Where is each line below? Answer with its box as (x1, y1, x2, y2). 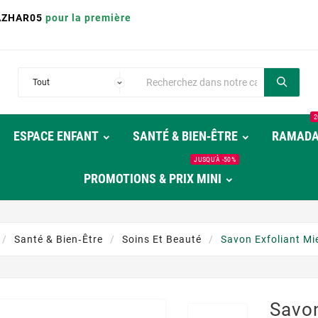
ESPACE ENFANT (13, 128, 99, 143)
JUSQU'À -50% (194, 155, 236, 163)
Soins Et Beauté (121, 234, 202, 245)
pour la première (45, 12, 131, 23)
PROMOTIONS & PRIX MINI (84, 171, 221, 186)
